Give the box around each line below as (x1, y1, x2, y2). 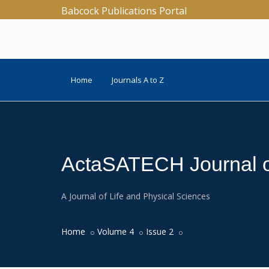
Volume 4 (97, 226, 134, 237)
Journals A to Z (112, 74, 164, 85)
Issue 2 (146, 226, 174, 237)
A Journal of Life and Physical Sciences (61, 190, 210, 202)
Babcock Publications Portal (61, 4, 187, 17)
